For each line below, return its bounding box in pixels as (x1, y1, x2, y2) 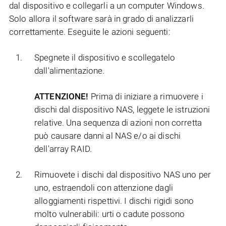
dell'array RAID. (34, 144, 92, 154)
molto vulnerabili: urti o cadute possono (34, 209, 185, 219)
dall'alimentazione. (34, 66, 105, 76)
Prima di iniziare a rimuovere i (88, 91, 203, 102)
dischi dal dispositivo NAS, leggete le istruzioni (34, 104, 210, 115)
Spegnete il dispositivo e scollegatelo (34, 52, 176, 63)
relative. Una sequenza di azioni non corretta (34, 118, 202, 128)
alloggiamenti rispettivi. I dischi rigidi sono (34, 196, 194, 206)
